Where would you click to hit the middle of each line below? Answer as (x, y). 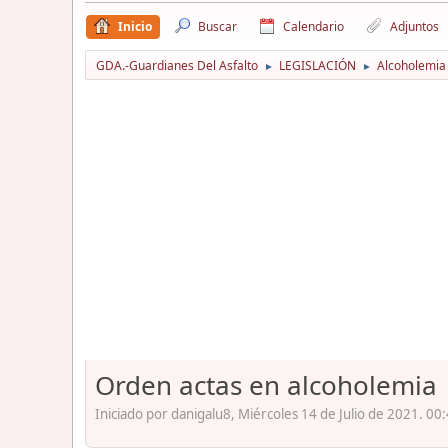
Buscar (217, 26)
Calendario (313, 26)
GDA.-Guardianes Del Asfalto (177, 65)
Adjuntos (414, 26)
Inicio (135, 26)
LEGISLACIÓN (317, 65)
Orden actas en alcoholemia (266, 384)
